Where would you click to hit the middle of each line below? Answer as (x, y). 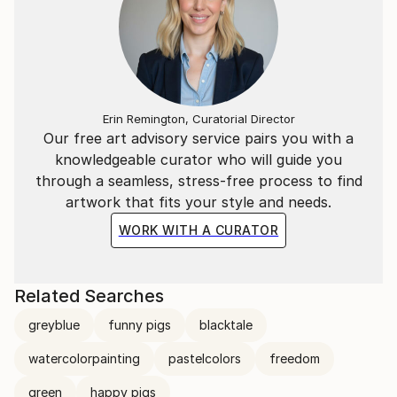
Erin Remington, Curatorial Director (198, 118)
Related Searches (89, 296)
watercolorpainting (84, 358)
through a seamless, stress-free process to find (198, 180)
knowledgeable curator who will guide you (198, 159)
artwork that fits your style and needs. (198, 202)
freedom (295, 358)
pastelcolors (205, 358)
